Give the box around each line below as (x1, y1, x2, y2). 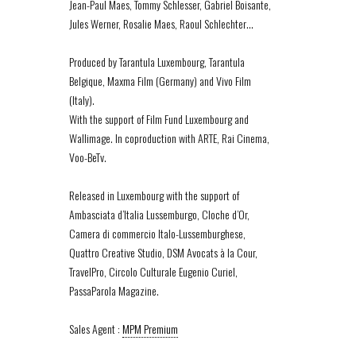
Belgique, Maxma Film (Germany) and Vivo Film (69, 72, 251, 89)
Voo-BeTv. (69, 149, 106, 165)
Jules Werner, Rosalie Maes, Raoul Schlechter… (69, 15, 253, 32)
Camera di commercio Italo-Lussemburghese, (69, 225, 246, 242)
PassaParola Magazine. (69, 282, 159, 299)
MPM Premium (122, 320, 178, 337)
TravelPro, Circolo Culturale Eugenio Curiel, (69, 263, 238, 280)
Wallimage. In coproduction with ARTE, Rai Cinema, (69, 130, 269, 146)
